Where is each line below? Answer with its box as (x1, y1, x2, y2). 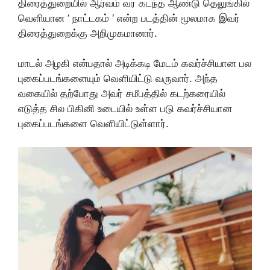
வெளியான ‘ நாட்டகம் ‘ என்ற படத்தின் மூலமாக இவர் (18, 11, 240, 24)
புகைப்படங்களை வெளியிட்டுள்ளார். (18, 118, 169, 130)
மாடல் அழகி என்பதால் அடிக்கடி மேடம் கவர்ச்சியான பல (18, 57, 251, 70)
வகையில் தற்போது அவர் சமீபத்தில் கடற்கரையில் (18, 87, 225, 100)
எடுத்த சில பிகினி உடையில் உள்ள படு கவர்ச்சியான (18, 102, 232, 115)
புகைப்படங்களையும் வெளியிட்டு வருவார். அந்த (18, 72, 218, 85)
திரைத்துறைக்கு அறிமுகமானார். (18, 27, 157, 39)
